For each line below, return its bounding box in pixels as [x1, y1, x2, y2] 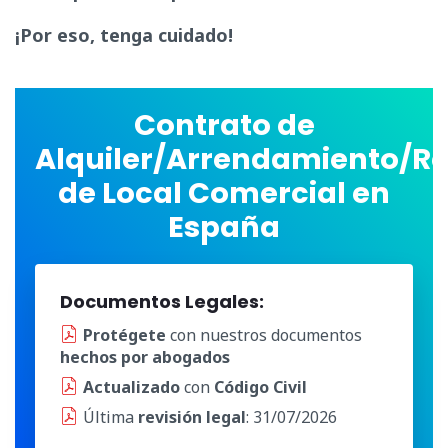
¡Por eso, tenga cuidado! [15, 23, 233, 48]
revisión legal [138, 406, 246, 429]
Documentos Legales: [60, 289, 264, 315]
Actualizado [83, 376, 184, 399]
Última [83, 406, 138, 429]
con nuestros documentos [166, 324, 362, 347]
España [168, 207, 280, 248]
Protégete [83, 324, 166, 347]
